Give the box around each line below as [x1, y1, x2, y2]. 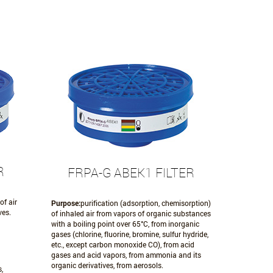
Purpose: [51, 198, 80, 208]
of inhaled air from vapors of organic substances [51, 208, 211, 218]
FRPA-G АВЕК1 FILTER [67, 164, 194, 181]
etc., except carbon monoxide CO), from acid [51, 239, 194, 249]
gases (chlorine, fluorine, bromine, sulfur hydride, [51, 229, 208, 239]
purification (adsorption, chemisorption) [80, 198, 211, 208]
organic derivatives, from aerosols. [51, 260, 163, 270]
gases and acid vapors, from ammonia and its [51, 250, 201, 260]
